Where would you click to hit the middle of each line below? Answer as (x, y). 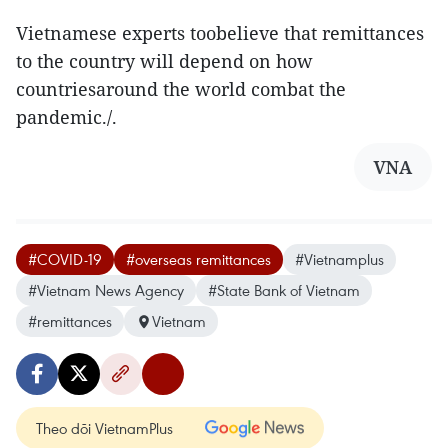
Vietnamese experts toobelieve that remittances (220, 33)
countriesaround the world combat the (181, 89)
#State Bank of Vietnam (284, 290)
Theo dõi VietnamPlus (104, 428)
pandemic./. (66, 117)
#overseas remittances (198, 259)
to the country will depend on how (164, 61)
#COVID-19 (65, 259)
